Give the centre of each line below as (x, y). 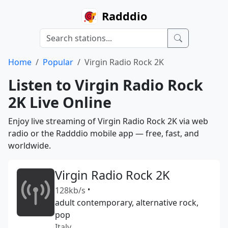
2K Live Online (60, 102)
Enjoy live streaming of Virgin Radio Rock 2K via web (108, 121)
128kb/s (70, 190)
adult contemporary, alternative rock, (127, 203)
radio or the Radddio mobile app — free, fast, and (104, 133)
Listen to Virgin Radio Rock (106, 85)
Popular (58, 62)
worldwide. (30, 146)
